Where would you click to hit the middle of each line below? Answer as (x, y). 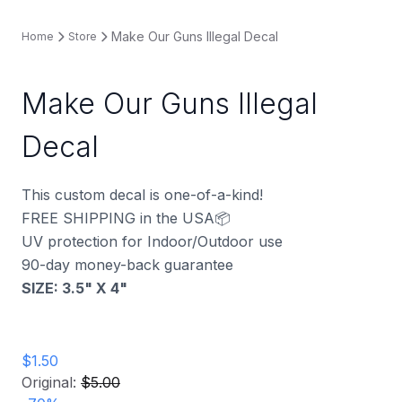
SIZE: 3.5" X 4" (74, 288)
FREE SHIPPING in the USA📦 (126, 218)
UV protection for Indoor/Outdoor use (152, 241)
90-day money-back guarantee (127, 264)
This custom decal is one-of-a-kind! (142, 194)
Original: (51, 382)
